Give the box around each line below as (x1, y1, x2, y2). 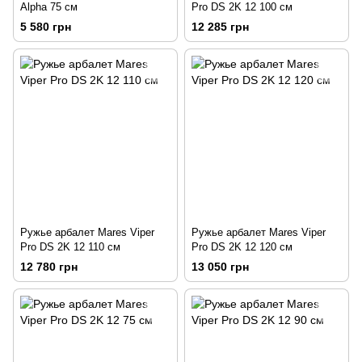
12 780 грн (20, 259, 78, 273)
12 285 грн (192, 19, 249, 33)
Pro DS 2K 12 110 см (20, 240, 120, 253)
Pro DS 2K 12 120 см (192, 240, 293, 253)
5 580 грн (20, 19, 71, 33)
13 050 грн (192, 259, 249, 273)
